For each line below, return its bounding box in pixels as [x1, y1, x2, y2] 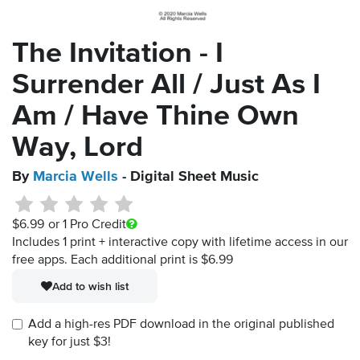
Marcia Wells [33, 170, 118, 185]
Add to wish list [52, 280, 129, 293]
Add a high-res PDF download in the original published [28, 318, 334, 332]
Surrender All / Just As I [12, 71, 321, 100]
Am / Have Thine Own [12, 102, 299, 132]
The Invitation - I [12, 39, 223, 69]
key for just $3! [28, 336, 111, 350]
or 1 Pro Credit [47, 219, 126, 232]
